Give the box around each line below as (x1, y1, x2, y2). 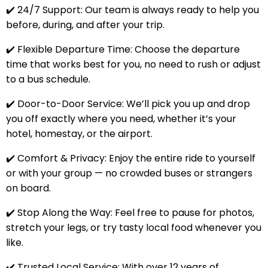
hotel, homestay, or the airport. (5, 126, 153, 141)
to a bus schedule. (5, 72, 90, 86)
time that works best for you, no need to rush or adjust (5, 57, 261, 71)
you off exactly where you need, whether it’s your (5, 111, 236, 126)
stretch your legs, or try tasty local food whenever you (5, 220, 261, 234)
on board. (5, 181, 51, 195)
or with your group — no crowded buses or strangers (5, 166, 252, 180)
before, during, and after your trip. (5, 17, 165, 32)
